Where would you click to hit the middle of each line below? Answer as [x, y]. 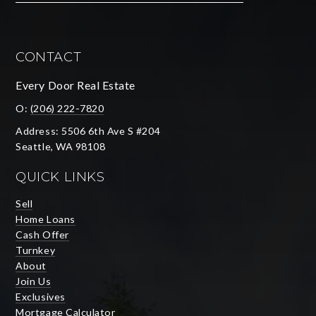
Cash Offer [42, 234]
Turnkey [36, 250]
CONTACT [49, 56]
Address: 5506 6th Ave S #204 [88, 130]
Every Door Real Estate [75, 85]
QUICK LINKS [60, 176]
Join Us [34, 281]
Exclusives [41, 296]
